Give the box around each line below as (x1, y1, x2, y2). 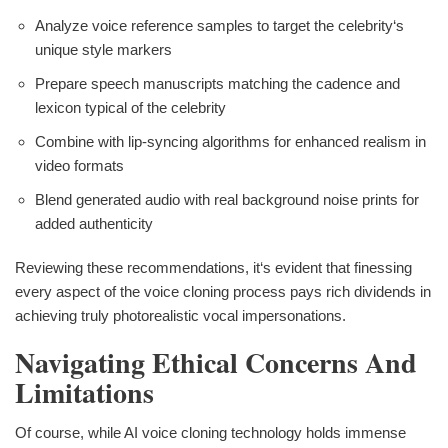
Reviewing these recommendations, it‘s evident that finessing (15, 259, 412, 277)
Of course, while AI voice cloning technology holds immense (15, 423, 406, 441)
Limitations (15, 372, 154, 414)
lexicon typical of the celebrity (35, 99, 226, 117)
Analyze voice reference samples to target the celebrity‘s (35, 17, 404, 35)
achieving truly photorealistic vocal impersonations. (15, 307, 346, 325)
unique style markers (35, 41, 172, 59)
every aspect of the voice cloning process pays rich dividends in (15, 283, 431, 301)
